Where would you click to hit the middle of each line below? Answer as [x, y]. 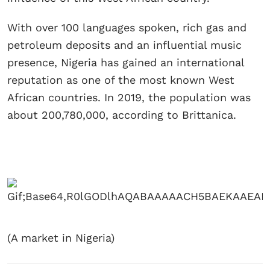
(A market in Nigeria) [61, 238]
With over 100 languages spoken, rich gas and [127, 28]
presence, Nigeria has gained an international [126, 63]
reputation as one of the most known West [121, 80]
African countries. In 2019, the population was [129, 98]
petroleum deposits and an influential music [124, 45]
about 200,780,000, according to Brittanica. [122, 115]
